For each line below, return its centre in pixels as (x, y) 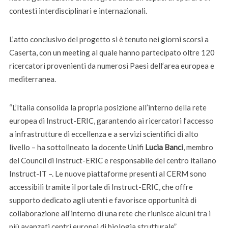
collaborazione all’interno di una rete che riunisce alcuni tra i (110, 213)
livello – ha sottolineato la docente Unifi (77, 147)
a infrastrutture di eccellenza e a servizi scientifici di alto (104, 134)
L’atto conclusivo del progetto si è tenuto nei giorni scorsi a (109, 39)
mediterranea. (32, 79)
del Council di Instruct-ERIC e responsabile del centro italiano (112, 160)
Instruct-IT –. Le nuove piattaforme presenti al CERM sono (108, 173)
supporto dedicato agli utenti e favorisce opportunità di (103, 200)
